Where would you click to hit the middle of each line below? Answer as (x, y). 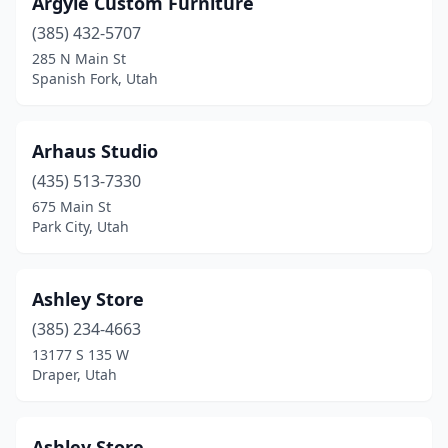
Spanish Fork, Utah (95, 78)
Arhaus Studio (95, 151)
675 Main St (71, 206)
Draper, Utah (74, 374)
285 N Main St (79, 58)
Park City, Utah (80, 226)
